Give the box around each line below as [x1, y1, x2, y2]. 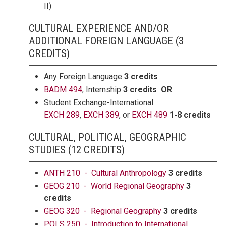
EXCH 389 [83, 110, 119, 120]
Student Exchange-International [44, 98, 153, 107]
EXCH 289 [44, 110, 80, 120]
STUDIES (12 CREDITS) [29, 144, 125, 156]
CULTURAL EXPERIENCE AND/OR [29, 22, 169, 34]
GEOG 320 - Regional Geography [44, 206, 161, 216]
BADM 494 [44, 85, 82, 94]
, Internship [82, 85, 123, 94]
